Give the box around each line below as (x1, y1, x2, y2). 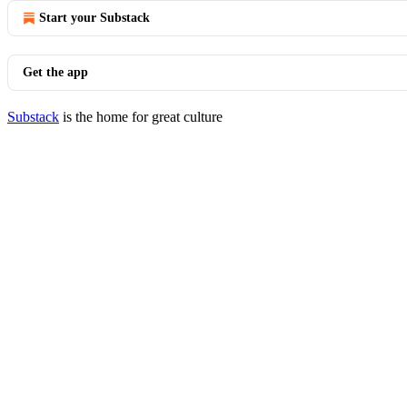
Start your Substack (39, 11, 150, 25)
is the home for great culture (59, 109, 223, 124)
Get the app (23, 65, 88, 79)
